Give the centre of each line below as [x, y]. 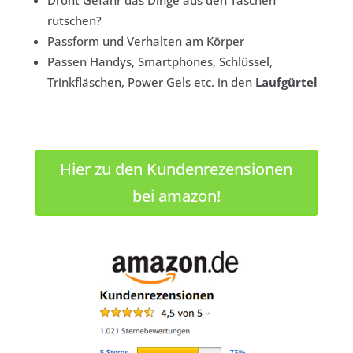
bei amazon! [176, 196]
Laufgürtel [286, 82]
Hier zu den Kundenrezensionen [176, 169]
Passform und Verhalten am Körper [145, 41]
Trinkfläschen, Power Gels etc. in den [151, 82]
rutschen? [74, 21]
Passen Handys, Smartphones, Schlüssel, [160, 62]
